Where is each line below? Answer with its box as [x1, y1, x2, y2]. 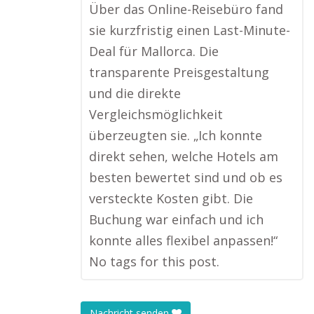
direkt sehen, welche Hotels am [89, 148, 278, 165]
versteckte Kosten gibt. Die [89, 190, 253, 207]
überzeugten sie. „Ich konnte [89, 127, 262, 144]
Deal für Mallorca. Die [89, 43, 219, 60]
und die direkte [89, 85, 181, 102]
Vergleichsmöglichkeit [89, 106, 223, 123]
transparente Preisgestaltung [89, 64, 269, 81]
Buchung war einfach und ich [89, 211, 264, 228]
